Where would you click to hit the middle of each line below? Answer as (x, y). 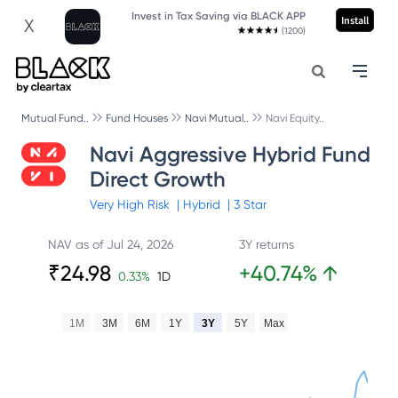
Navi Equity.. (295, 118)
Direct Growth (157, 179)
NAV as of (77, 244)
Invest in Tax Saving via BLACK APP (218, 16)
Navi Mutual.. (217, 118)
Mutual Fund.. (55, 118)
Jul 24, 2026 (139, 244)
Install (354, 20)
